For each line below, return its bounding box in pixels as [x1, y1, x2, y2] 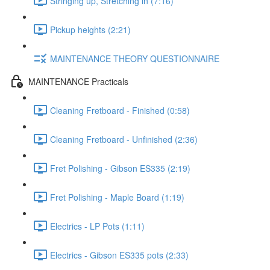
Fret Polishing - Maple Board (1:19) [50, 190, 184, 203]
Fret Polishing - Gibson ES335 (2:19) [50, 162, 190, 174]
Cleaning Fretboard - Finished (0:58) [50, 104, 190, 116]
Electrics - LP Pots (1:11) [50, 219, 145, 232]
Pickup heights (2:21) [50, 23, 131, 36]
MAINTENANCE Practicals [28, 75, 128, 87]
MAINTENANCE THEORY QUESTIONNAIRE [50, 52, 219, 64]
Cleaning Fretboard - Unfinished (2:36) [50, 133, 198, 145]
